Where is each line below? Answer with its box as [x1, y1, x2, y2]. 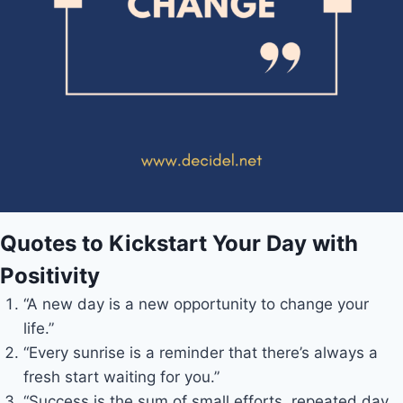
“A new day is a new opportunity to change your [22, 295, 369, 314]
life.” [22, 319, 54, 338]
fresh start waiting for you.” [22, 368, 219, 387]
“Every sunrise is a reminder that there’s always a [22, 344, 378, 363]
